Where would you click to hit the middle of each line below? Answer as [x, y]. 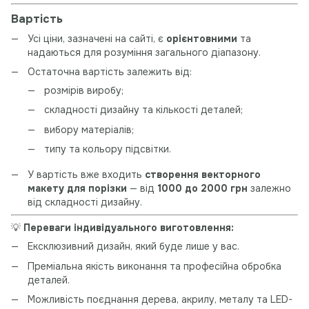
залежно [269, 188]
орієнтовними [202, 38]
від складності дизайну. [85, 202]
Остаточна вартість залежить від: [110, 71]
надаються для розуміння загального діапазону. [144, 52]
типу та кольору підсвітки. [108, 149]
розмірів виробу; [84, 90]
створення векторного [203, 174]
